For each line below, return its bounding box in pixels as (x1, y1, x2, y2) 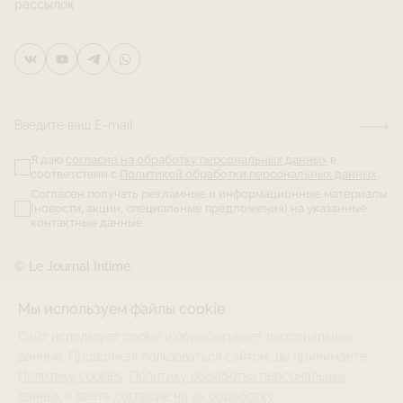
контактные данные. (31, 216, 146, 230)
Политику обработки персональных (130, 369, 346, 383)
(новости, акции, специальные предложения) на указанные (31, 201, 367, 216)
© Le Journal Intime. (14, 259, 133, 274)
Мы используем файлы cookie (18, 300, 225, 318)
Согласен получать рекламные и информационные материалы (31, 187, 387, 201)
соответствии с (31, 167, 120, 182)
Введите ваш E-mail (14, 118, 133, 133)
